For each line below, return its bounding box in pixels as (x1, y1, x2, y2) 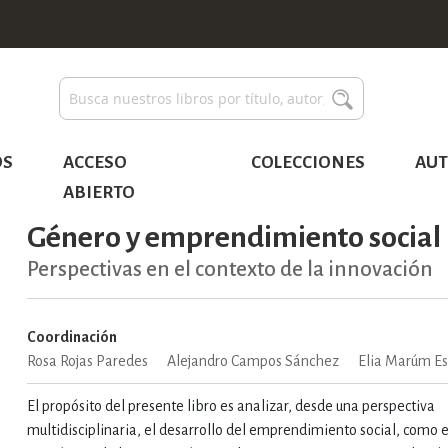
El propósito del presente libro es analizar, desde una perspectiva (27, 398, 436, 414)
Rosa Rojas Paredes (27, 353, 149, 369)
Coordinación (27, 329, 118, 345)
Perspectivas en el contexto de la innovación (27, 258, 434, 281)
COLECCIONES (250, 153, 365, 172)
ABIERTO (63, 183, 136, 202)
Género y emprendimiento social (27, 221, 442, 253)
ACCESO (63, 153, 128, 172)
